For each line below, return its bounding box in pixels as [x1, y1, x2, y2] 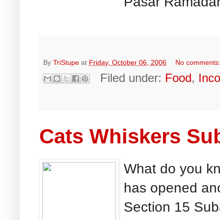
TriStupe [53, 58, 79, 66]
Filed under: [100, 71, 165, 84]
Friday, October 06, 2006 [89, 58, 166, 66]
